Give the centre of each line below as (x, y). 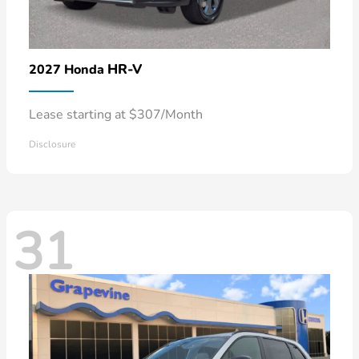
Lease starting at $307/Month (116, 114)
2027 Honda (68, 69)
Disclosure (52, 144)
